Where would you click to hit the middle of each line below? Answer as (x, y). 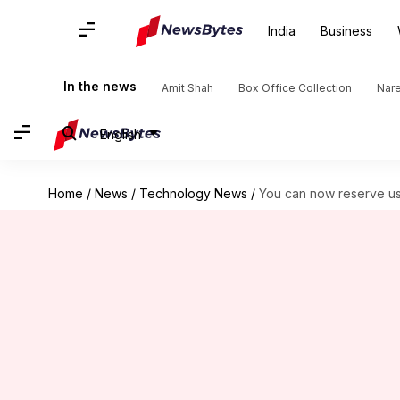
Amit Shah (187, 88)
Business (346, 31)
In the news (100, 86)
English (121, 134)
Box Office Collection (295, 88)
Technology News (193, 193)
